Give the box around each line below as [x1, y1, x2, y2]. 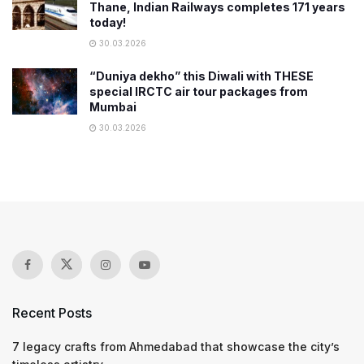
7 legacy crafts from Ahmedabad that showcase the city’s [12, 339, 340, 353]
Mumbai [89, 99, 136, 114]
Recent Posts [12, 304, 92, 321]
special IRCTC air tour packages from [89, 84, 308, 98]
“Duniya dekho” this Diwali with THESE [89, 68, 314, 83]
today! [89, 15, 126, 29]
